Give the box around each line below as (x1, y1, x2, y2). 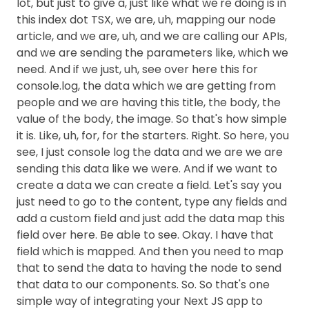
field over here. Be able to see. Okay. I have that (17, 227, 274, 243)
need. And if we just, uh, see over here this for (17, 61, 258, 77)
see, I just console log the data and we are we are (17, 144, 283, 160)
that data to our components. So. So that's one (17, 277, 270, 292)
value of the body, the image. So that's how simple (17, 111, 287, 127)
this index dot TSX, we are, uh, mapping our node (17, 12, 276, 28)
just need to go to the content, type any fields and (17, 194, 287, 210)
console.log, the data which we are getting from (17, 78, 276, 94)
